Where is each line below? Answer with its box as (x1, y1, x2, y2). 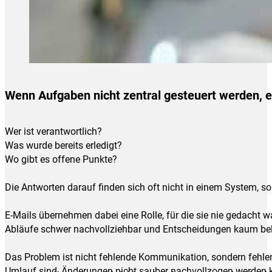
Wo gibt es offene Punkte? (5, 153, 117, 165)
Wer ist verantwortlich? (5, 125, 102, 137)
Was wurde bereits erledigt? (5, 139, 122, 151)
